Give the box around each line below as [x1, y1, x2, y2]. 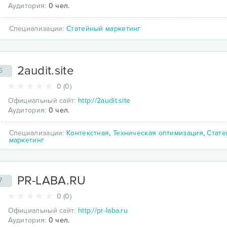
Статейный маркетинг [66, 24, 141, 33]
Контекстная [66, 128, 109, 137]
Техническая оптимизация [112, 128, 203, 137]
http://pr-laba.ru [78, 206, 128, 215]
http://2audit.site [78, 96, 131, 105]
